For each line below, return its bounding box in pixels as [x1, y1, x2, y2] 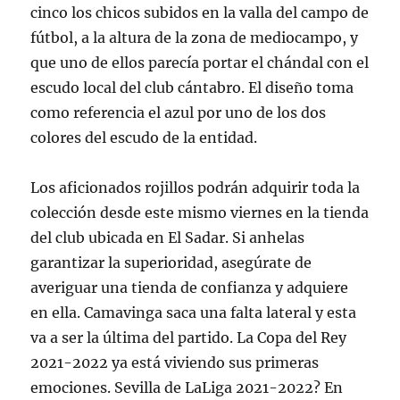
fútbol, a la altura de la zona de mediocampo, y [30, 29, 359, 46]
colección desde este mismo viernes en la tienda [30, 204, 370, 221]
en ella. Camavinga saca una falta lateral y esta [30, 304, 357, 321]
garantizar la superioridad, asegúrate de [30, 254, 312, 271]
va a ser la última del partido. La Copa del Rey [30, 329, 347, 346]
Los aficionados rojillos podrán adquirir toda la [30, 179, 361, 196]
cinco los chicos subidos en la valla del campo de [30, 4, 370, 21]
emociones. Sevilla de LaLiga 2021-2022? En [30, 379, 344, 396]
